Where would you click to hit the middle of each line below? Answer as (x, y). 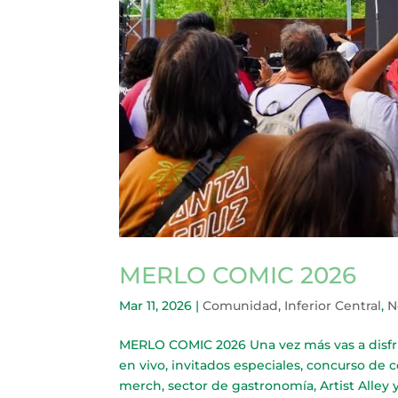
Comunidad (241, 306)
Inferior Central (333, 306)
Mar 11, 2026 (156, 306)
